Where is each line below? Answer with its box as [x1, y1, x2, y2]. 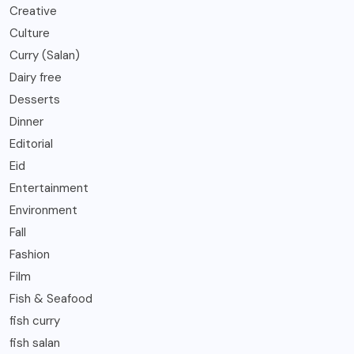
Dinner [9, 113, 43, 130]
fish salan [9, 334, 60, 351]
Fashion [9, 246, 50, 262]
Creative [9, 2, 57, 19]
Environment [9, 201, 77, 218]
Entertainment [9, 179, 88, 196]
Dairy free [9, 69, 62, 85]
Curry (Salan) [9, 47, 80, 63]
